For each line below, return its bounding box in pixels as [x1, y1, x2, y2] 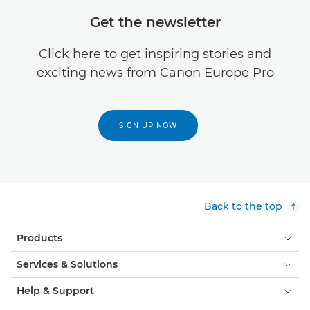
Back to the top [204, 200, 282, 213]
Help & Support [17, 284, 94, 298]
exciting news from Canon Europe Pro [36, 65, 274, 81]
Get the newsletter [89, 14, 221, 31]
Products [17, 232, 62, 245]
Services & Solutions [17, 258, 118, 271]
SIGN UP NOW [119, 121, 177, 131]
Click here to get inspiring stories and [39, 46, 271, 62]
